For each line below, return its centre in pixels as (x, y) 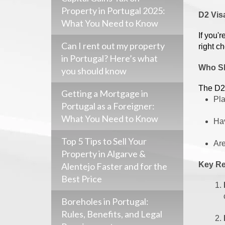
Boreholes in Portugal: (105, 201)
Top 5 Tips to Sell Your (104, 141)
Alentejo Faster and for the (114, 166)
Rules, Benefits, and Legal (112, 214)
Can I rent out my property (113, 46)
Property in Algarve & (103, 154)
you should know (94, 71)
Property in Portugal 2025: (113, 11)
